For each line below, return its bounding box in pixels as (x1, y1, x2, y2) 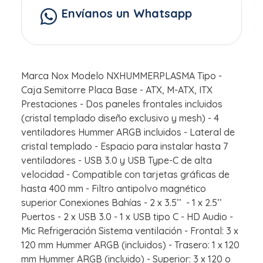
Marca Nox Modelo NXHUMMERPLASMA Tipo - (21, 70, 222, 82)
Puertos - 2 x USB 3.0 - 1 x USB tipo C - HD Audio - (21, 211, 233, 223)
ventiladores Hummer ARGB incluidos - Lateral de (21, 126, 235, 139)
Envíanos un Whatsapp (62, 6, 192, 21)
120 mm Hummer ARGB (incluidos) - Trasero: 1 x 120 (21, 239, 240, 251)
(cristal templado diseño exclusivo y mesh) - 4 (21, 112, 219, 124)
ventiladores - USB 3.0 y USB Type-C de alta (21, 154, 212, 167)
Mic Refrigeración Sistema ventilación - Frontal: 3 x (21, 225, 238, 237)
